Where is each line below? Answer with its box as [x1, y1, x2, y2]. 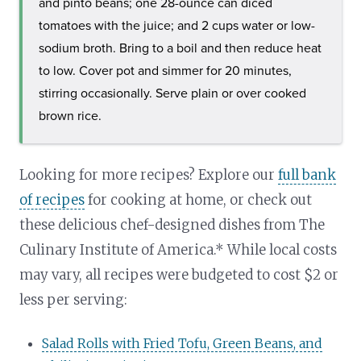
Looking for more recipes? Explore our [19, 165, 279, 184]
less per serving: [19, 290, 128, 309]
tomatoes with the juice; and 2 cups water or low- [39, 17, 316, 34]
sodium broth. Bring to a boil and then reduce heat [39, 39, 322, 56]
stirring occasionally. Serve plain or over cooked [39, 85, 307, 102]
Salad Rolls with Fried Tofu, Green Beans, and [42, 334, 323, 351]
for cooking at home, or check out [85, 190, 313, 209]
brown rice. [39, 107, 102, 124]
